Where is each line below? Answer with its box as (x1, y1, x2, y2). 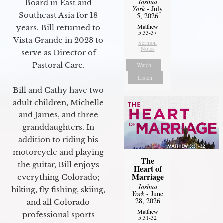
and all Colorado (27, 197, 90, 207)
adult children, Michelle (13, 97, 104, 107)
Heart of (133, 162, 162, 174)
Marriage (131, 170, 164, 182)
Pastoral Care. (32, 60, 85, 70)
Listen (138, 73, 153, 81)
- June (144, 188, 164, 198)
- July (145, 3, 163, 13)
